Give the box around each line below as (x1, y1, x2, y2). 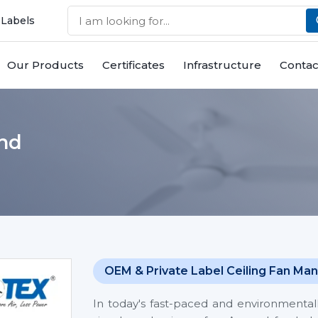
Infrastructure (183, 58, 261, 72)
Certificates (102, 58, 165, 72)
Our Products (7, 58, 84, 72)
